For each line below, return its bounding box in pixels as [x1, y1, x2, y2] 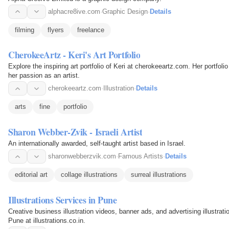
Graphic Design [102, 7, 148, 15]
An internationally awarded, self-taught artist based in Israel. [8, 140, 186, 148]
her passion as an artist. [8, 72, 80, 80]
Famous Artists [118, 152, 163, 161]
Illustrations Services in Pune [8, 193, 117, 207]
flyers [48, 26, 64, 34]
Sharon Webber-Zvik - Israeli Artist [8, 125, 143, 139]
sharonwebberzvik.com [48, 152, 116, 161]
